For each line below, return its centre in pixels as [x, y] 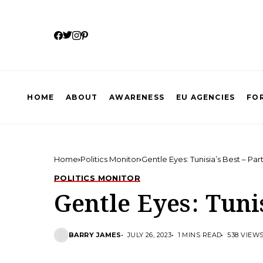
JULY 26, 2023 [149, 235]
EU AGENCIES [206, 97]
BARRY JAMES [95, 235]
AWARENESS [137, 97]
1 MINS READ [200, 235]
